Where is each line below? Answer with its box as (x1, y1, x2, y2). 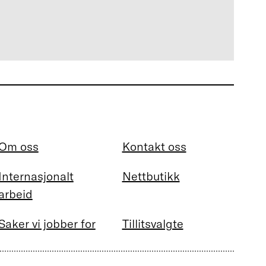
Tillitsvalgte (122, 216, 183, 232)
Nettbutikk (122, 169, 180, 184)
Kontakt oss (122, 139, 186, 154)
